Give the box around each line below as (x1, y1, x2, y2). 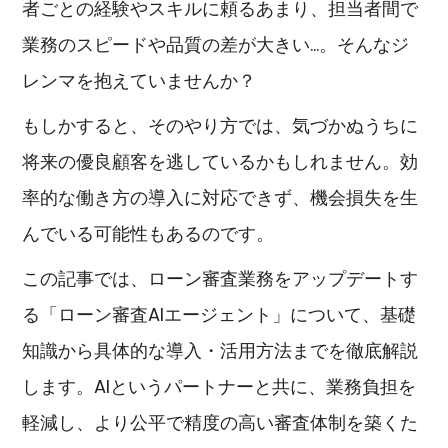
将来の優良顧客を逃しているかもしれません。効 (22, 149, 419, 175)
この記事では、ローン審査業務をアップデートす (22, 266, 419, 292)
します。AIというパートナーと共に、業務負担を (22, 374, 417, 400)
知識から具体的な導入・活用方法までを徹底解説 (22, 338, 419, 364)
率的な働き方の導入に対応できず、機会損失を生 (22, 185, 419, 211)
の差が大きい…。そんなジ (202, 32, 410, 58)
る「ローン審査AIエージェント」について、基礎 (22, 302, 417, 328)
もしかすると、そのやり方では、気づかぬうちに (22, 113, 419, 139)
